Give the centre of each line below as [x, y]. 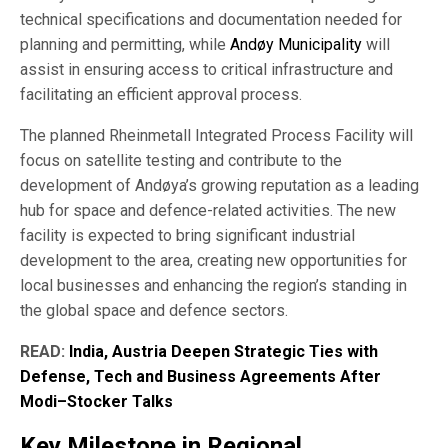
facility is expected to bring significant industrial [187, 235]
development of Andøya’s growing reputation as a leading [219, 185]
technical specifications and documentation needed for [211, 19]
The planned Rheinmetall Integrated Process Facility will [216, 135]
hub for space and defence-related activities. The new [208, 210]
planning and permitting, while [125, 44]
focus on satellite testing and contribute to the [181, 160]
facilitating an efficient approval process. [161, 94]
